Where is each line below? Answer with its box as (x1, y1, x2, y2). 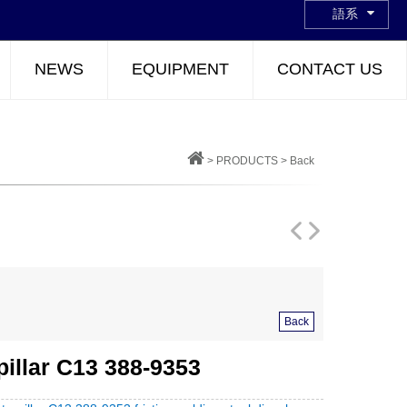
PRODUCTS (216, 154, 278, 167)
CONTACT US (277, 60, 382, 78)
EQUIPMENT (132, 60, 229, 78)
